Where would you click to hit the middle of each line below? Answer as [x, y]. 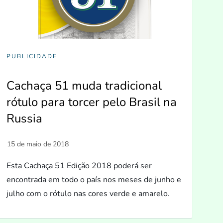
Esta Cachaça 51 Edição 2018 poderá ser [79, 166]
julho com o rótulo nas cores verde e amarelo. [88, 193]
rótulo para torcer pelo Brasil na [91, 102]
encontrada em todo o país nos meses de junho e [94, 179]
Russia [24, 118]
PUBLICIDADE [32, 56]
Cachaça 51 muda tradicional [84, 85]
